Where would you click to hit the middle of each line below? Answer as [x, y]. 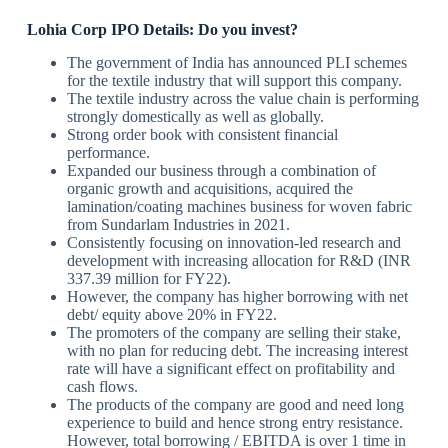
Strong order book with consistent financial [202, 135]
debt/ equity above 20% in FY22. [171, 315]
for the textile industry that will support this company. [234, 81]
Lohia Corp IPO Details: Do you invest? [162, 30]
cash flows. [102, 387]
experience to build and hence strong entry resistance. [234, 423]
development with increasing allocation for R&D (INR [238, 261]
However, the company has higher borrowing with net [237, 297]
